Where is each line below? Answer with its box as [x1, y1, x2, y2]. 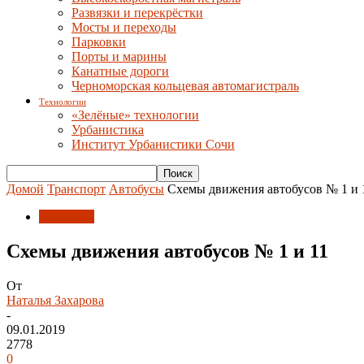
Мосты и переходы [71, 20, 176, 34]
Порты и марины [71, 50, 167, 63]
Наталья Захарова [6, 292, 104, 307]
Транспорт [47, 182, 106, 196]
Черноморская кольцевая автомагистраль [71, 79, 299, 93]
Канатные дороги [71, 64, 169, 78]
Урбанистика [71, 123, 144, 136]
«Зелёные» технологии [71, 108, 199, 122]
